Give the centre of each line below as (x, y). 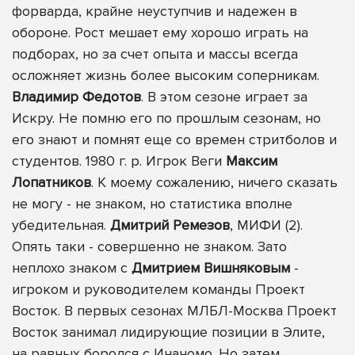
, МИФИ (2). (266, 225)
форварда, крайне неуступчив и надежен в (155, 11)
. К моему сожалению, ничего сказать (214, 182)
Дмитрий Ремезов (170, 225)
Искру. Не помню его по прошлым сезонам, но (166, 118)
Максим (252, 160)
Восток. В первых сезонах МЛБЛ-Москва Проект (174, 310)
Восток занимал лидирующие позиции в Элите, (168, 332)
